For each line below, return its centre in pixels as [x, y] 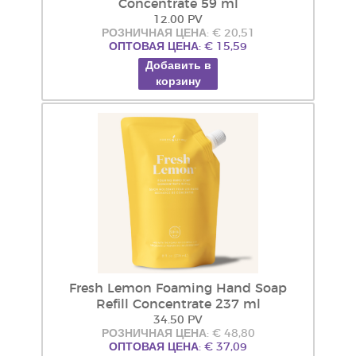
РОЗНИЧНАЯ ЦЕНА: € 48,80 [178, 334]
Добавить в [178, 66]
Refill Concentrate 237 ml [178, 304]
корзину [178, 82]
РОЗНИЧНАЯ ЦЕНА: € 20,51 [178, 33]
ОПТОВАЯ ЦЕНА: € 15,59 [178, 47]
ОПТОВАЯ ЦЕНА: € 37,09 [178, 347]
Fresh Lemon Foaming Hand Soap [178, 288]
